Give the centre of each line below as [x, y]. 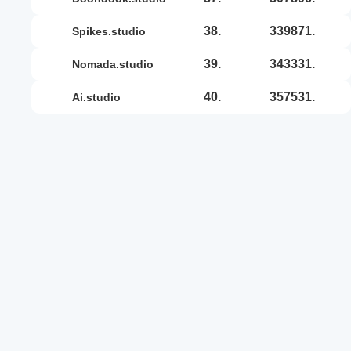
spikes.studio [112, 31]
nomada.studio [117, 64]
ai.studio [100, 97]
